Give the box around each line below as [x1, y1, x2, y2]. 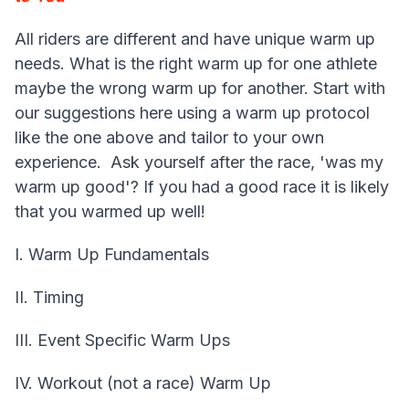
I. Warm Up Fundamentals [15, 245, 209, 265]
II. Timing [15, 288, 84, 308]
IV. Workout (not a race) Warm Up [15, 373, 271, 393]
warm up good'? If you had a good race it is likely [15, 177, 389, 197]
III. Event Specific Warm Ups [15, 330, 230, 351]
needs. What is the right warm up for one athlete [15, 54, 377, 74]
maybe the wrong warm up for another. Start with [15, 79, 385, 99]
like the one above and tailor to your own [15, 128, 324, 148]
